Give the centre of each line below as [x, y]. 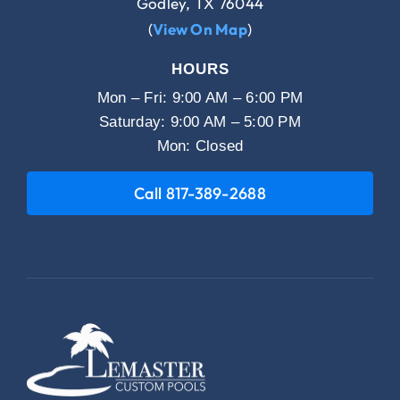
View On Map [200, 29]
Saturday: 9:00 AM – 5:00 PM [200, 121]
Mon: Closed [200, 146]
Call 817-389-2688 [200, 193]
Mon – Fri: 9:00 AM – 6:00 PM [200, 97]
